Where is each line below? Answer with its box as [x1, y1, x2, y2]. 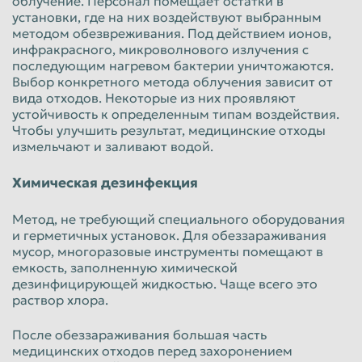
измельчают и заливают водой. [12, 137, 213, 154]
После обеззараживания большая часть [12, 326, 267, 343]
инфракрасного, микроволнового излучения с [12, 40, 309, 57]
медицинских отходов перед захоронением [12, 342, 293, 359]
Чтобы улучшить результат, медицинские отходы [12, 121, 326, 138]
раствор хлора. [12, 291, 108, 308]
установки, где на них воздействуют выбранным [12, 8, 322, 25]
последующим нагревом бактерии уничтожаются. [12, 57, 334, 74]
